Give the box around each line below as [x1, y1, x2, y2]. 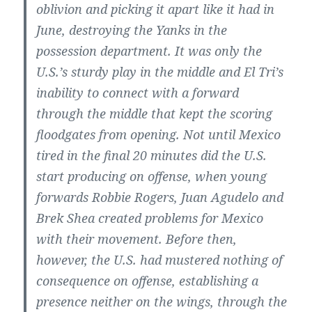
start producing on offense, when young [36, 168, 267, 185]
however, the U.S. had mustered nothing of [36, 251, 283, 269]
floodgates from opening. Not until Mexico [36, 126, 281, 143]
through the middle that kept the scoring [36, 105, 273, 123]
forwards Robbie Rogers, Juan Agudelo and [36, 189, 284, 206]
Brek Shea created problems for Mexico [36, 210, 264, 227]
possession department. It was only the [36, 42, 263, 60]
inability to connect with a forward [36, 84, 240, 102]
